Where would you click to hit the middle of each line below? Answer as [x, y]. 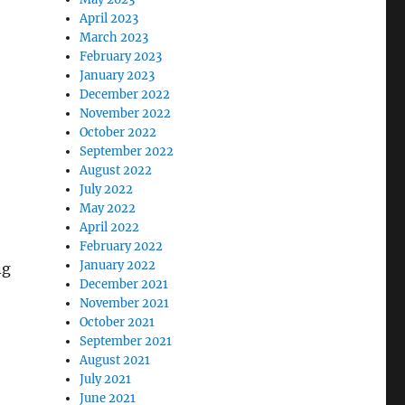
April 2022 [110, 227]
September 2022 [127, 151]
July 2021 [106, 379]
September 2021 [126, 341]
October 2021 [118, 322]
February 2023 [121, 57]
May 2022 [108, 208]
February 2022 [122, 246]
